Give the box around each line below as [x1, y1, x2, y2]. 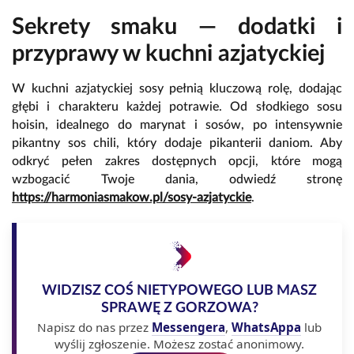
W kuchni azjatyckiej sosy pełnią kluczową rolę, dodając [12, 82, 342, 96]
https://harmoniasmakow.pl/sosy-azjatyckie [12, 191, 251, 205]
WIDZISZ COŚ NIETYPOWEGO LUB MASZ [42, 283, 317, 299]
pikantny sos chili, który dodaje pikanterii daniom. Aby [12, 137, 342, 150]
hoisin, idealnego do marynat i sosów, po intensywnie [12, 119, 342, 132]
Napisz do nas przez [37, 319, 152, 336]
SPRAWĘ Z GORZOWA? [100, 300, 258, 316]
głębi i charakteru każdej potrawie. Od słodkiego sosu [12, 100, 342, 114]
